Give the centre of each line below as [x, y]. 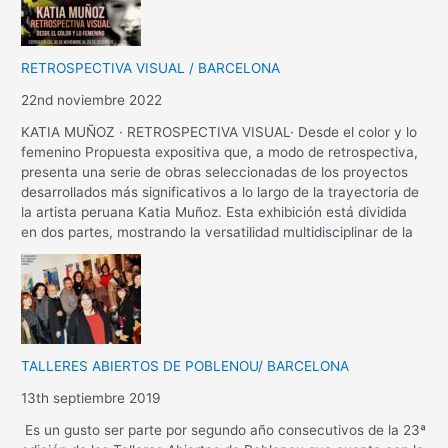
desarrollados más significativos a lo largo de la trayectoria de [220, 191]
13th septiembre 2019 [91, 397]
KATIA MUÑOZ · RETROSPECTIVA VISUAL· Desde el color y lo [219, 131]
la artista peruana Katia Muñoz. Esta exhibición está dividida [214, 211]
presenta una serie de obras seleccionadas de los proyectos [215, 171]
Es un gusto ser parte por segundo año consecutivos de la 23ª [224, 429]
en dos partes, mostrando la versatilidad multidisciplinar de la [217, 231]
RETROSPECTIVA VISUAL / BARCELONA [151, 67]
